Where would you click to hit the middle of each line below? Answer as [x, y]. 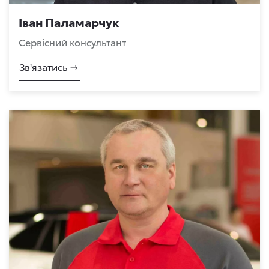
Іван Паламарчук [69, 22]
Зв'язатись [44, 66]
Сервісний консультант [72, 42]
